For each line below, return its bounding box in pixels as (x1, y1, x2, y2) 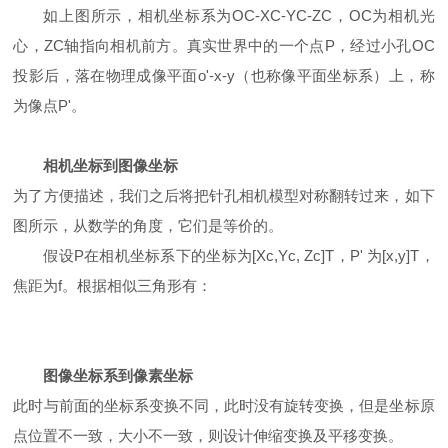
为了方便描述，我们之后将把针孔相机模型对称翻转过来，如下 (13, 186, 435, 204)
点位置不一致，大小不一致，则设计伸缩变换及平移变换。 (13, 426, 404, 444)
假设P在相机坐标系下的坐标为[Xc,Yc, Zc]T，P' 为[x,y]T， (43, 246, 435, 264)
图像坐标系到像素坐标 (43, 366, 194, 384)
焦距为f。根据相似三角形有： (13, 276, 213, 294)
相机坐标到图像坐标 (43, 156, 179, 174)
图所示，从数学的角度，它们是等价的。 (13, 216, 284, 234)
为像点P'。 (13, 96, 87, 114)
